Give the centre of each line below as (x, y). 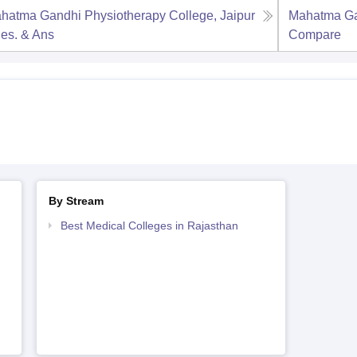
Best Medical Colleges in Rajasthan (149, 226)
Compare (315, 35)
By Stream (76, 201)
